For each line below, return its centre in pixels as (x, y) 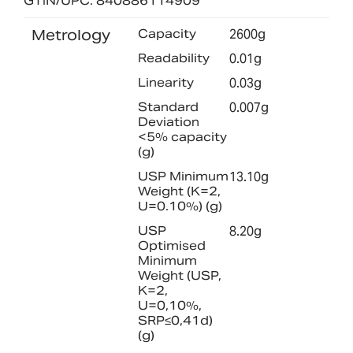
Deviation (168, 121)
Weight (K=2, (179, 191)
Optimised (171, 246)
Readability (173, 58)
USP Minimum (183, 176)
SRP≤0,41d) (175, 321)
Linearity (165, 82)
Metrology (71, 35)
